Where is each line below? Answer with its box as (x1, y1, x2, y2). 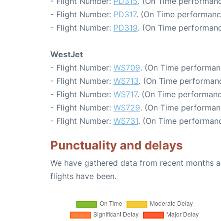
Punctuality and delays (50, 138, 183, 152)
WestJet (50, 49, 83, 59)
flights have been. (50, 171, 116, 181)
